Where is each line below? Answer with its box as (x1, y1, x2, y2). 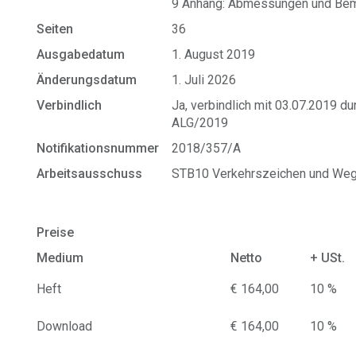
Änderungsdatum (37, 72, 137, 87)
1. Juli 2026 (172, 72, 237, 87)
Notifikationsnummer (37, 141, 160, 156)
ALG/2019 (172, 115, 229, 130)
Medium (37, 250, 84, 265)
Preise (37, 225, 75, 240)
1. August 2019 (172, 47, 256, 62)
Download (37, 319, 93, 334)
